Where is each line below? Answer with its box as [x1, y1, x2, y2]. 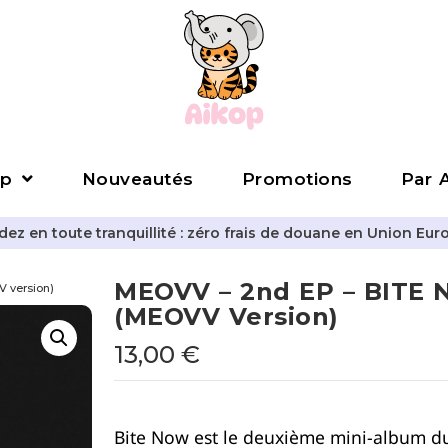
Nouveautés [81, 168, 194, 189]
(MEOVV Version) [114, 302, 339, 331]
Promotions [241, 168, 353, 189]
